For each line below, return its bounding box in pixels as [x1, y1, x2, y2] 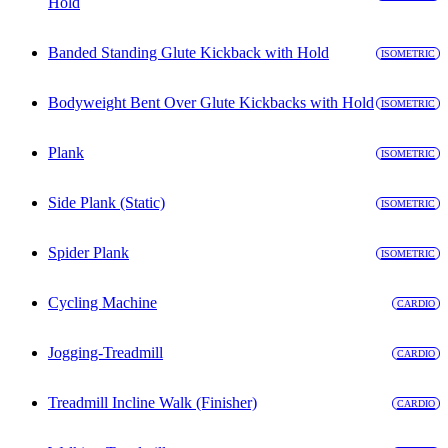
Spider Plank [48, 244, 129, 262]
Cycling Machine [48, 294, 157, 312]
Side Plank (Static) [48, 194, 165, 212]
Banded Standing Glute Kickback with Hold [48, 44, 329, 62]
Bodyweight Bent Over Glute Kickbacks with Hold [48, 94, 374, 112]
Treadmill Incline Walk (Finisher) [48, 394, 257, 412]
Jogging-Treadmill [48, 344, 163, 362]
